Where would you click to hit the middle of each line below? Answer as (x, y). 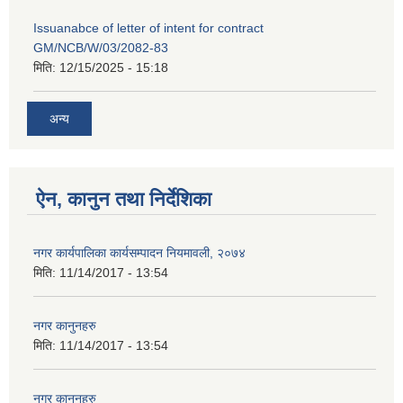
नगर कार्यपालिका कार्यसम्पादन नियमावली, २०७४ (139, 252)
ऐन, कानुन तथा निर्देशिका (124, 199)
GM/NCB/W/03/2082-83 (101, 48)
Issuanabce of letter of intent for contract (148, 28)
